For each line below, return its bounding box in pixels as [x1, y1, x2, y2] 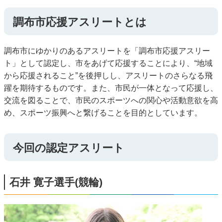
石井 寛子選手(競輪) [9, 176, 103, 188]
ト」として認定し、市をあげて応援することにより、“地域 [4, 59, 213, 68]
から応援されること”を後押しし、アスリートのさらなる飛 [4, 71, 213, 80]
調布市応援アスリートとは [13, 15, 147, 28]
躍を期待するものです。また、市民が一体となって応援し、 [4, 84, 218, 93]
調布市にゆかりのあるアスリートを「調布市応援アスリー [4, 47, 210, 55]
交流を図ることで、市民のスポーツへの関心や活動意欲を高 [4, 96, 218, 105]
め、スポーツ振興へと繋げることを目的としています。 [4, 109, 202, 117]
